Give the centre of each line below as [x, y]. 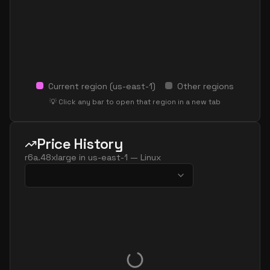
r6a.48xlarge [51, 157]
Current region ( [80, 86]
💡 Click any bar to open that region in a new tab [135, 102]
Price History [80, 144]
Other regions [206, 86]
